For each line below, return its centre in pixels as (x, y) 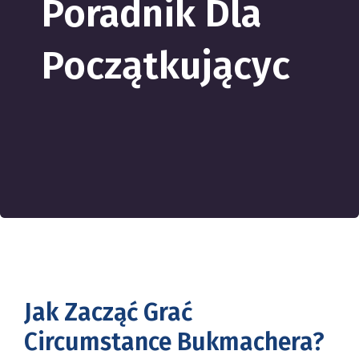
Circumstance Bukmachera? (174, 342)
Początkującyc (166, 66)
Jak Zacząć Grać (108, 313)
